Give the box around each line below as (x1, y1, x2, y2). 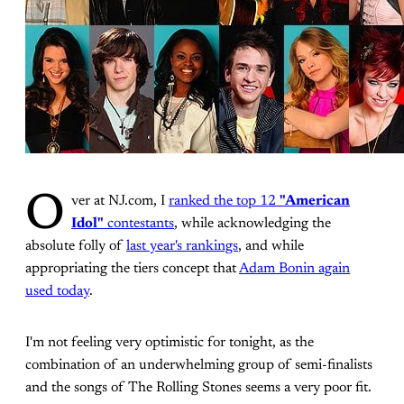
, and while (238, 239, 304, 253)
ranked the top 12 (169, 194, 280, 208)
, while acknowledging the (174, 216, 331, 231)
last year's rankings (126, 239, 238, 253)
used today (25, 284, 89, 298)
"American (280, 194, 350, 208)
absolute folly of (25, 239, 126, 253)
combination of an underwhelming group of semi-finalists (25, 358, 372, 372)
